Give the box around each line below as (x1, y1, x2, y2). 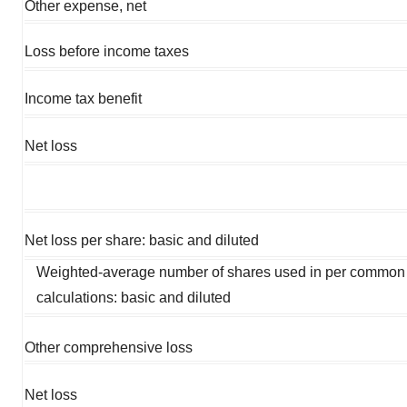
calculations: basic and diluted (36, 289, 232, 305)
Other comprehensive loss (25, 339, 193, 355)
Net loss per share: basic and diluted (25, 232, 259, 248)
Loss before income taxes (25, 43, 189, 59)
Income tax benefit (25, 90, 142, 106)
